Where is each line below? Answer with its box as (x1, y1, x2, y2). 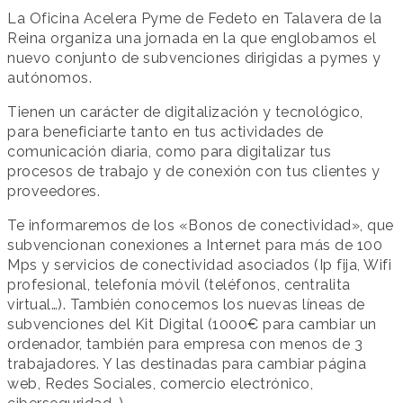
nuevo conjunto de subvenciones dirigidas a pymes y (7, 49, 381, 67)
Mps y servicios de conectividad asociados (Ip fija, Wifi (7, 255, 391, 273)
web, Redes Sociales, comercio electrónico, (7, 374, 313, 392)
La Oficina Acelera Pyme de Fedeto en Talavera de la (7, 9, 382, 27)
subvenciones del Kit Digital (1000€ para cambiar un (7, 315, 377, 333)
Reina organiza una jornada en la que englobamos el (7, 29, 376, 47)
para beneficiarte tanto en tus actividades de (7, 122, 324, 140)
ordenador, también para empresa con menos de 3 (7, 335, 363, 353)
